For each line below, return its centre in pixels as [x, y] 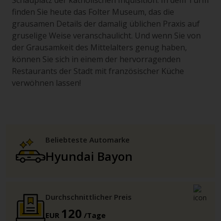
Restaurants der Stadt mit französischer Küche [98, 71]
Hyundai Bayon [89, 156]
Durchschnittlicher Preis [89, 197]
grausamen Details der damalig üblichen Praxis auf [106, 24]
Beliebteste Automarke [88, 140]
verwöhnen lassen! [46, 83]
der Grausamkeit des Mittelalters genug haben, [99, 47]
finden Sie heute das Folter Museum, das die [93, 12]
